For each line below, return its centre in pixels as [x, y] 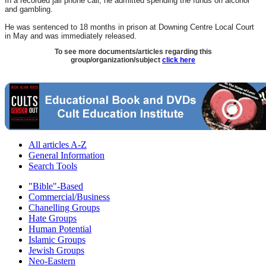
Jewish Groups [56, 251]
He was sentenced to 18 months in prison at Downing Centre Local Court [129, 27]
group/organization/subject [115, 60]
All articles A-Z [58, 145]
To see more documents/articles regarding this [133, 52]
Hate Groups [53, 218]
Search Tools [53, 166]
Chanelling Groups [64, 208]
